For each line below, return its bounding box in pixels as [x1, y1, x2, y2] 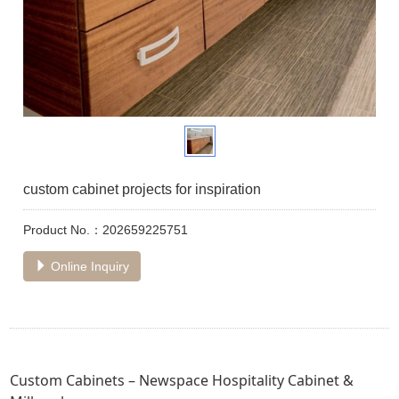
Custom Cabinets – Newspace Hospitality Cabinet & [10, 370, 354, 390]
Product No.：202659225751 [23, 223, 189, 237]
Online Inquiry [47, 259, 130, 273]
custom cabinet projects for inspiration [23, 182, 262, 197]
